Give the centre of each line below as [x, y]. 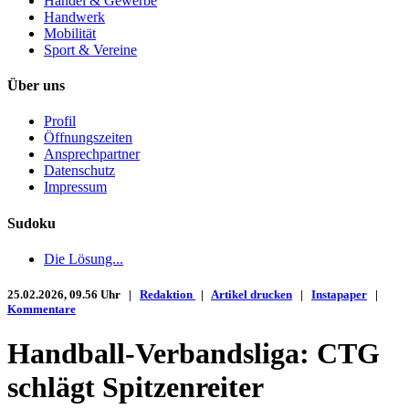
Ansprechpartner [92, 154]
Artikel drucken [252, 295]
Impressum [75, 187]
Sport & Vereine [90, 49]
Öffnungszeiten [88, 138]
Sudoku [31, 223]
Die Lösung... [84, 258]
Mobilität [70, 33]
